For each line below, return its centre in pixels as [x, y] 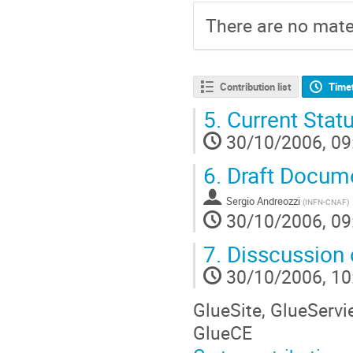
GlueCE [223, 333]
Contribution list [255, 87]
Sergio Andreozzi [263, 201]
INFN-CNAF [326, 202]
